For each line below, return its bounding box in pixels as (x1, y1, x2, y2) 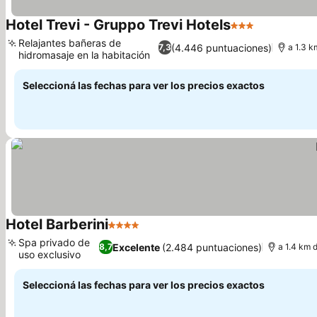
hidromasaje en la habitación (18, 49, 150, 61)
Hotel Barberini (6, 216, 108, 233)
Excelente (112, 241, 160, 253)
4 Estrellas (108, 225, 163, 239)
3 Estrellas (230, 25, 286, 40)
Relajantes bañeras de (18, 37, 121, 49)
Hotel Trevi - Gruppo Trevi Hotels (6, 16, 231, 33)
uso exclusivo (18, 248, 81, 260)
